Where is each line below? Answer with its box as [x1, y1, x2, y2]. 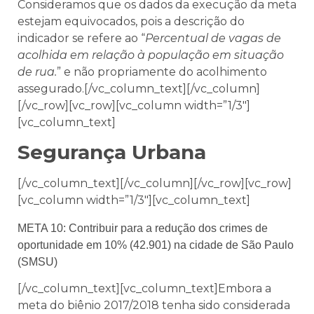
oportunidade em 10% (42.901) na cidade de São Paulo [18, 239, 294, 252]
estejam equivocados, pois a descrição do [18, 14, 245, 28]
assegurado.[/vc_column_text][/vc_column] [18, 81, 260, 95]
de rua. [18, 64, 57, 78]
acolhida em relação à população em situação [18, 48, 284, 62]
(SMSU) [18, 256, 57, 268]
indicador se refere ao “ [18, 31, 145, 45]
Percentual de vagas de [145, 31, 281, 45]
